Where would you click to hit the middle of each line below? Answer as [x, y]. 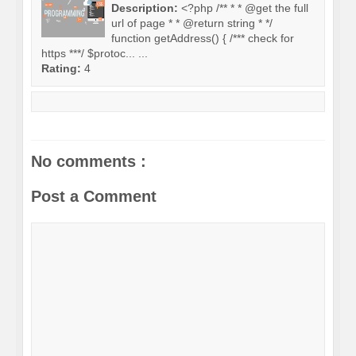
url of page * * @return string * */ [192, 23]
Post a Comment [94, 196]
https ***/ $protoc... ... [95, 53]
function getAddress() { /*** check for [203, 38]
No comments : [89, 161]
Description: [146, 8]
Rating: [63, 68]
